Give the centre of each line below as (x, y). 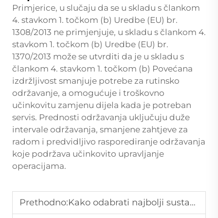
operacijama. (39, 166)
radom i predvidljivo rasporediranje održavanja (109, 141)
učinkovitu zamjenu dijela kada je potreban (102, 105)
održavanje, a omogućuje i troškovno (88, 93)
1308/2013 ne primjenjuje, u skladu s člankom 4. (109, 32)
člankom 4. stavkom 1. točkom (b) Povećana (102, 68)
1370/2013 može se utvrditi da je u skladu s (98, 56)
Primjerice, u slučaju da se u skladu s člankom (106, 8)
